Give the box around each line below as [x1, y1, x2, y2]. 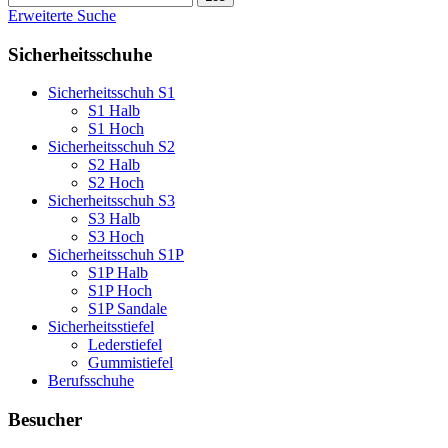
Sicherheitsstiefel [48, 318, 154, 336]
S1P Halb [88, 264, 148, 282]
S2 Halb [88, 156, 140, 174]
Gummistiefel [88, 354, 173, 372]
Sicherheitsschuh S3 [48, 192, 175, 210]
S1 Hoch [88, 120, 144, 138]
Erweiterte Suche [8, 6, 116, 24]
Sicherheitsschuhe [8, 43, 152, 65]
